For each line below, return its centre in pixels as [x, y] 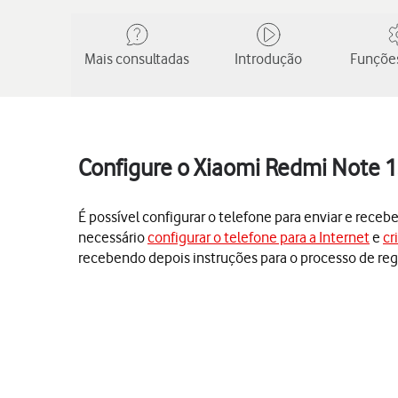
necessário [113, 237]
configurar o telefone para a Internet [259, 237]
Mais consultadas [137, 59]
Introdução [268, 59]
